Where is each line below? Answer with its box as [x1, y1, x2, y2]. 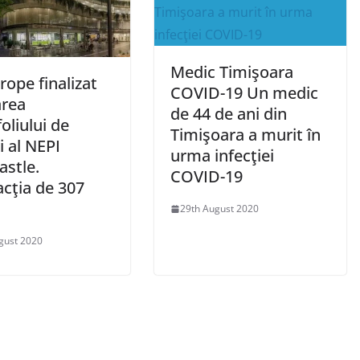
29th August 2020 [180, 202, 259, 216]
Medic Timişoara [170, 61, 293, 84]
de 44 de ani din [170, 103, 287, 125]
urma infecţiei [170, 145, 274, 167]
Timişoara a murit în [170, 124, 321, 146]
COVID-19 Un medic [170, 82, 318, 104]
